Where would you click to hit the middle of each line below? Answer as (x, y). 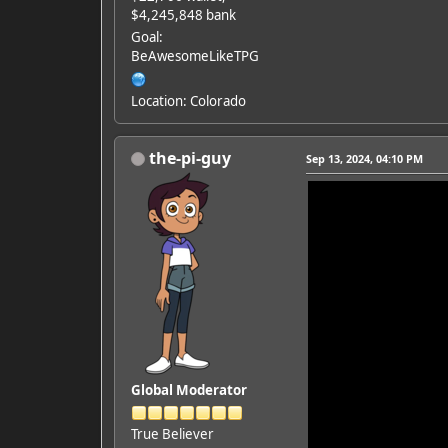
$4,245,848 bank (183, 14)
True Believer (172, 433)
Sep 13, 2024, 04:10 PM (364, 158)
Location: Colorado (188, 100)
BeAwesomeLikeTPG (194, 55)
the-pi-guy (189, 157)
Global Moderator (188, 389)
